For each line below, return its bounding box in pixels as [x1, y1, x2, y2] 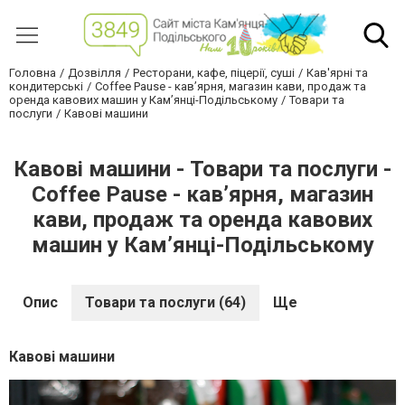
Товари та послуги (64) [85, 294, 246, 312]
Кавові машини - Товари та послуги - [14, 156, 391, 183]
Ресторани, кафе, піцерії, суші [133, 66, 295, 80]
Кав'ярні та [306, 66, 368, 80]
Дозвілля [68, 66, 121, 80]
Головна [9, 66, 56, 80]
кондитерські [9, 80, 83, 94]
